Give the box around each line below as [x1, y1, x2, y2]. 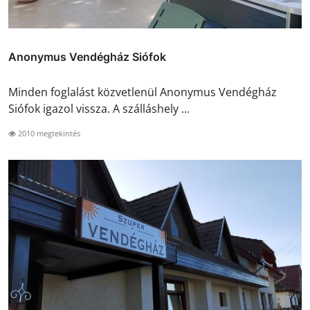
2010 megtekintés [16, 128, 80, 139]
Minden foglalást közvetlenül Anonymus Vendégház [8, 84, 277, 100]
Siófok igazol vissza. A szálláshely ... [8, 101, 190, 117]
